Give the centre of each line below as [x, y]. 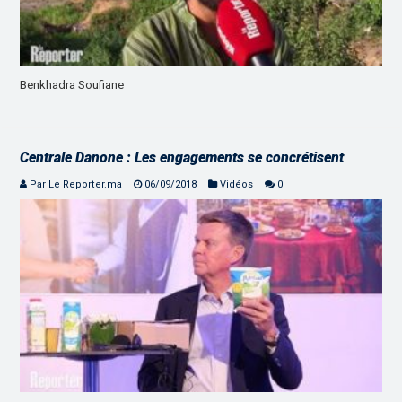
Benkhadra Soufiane [72, 85]
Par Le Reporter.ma [76, 185]
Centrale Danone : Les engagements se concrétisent [182, 158]
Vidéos [237, 185]
